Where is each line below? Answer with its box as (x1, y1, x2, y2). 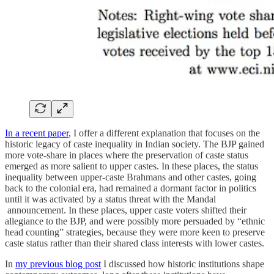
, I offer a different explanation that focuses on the (68, 128, 260, 139)
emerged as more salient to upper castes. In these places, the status (5, 161, 258, 172)
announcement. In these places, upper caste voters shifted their (5, 205, 246, 216)
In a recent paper (5, 128, 68, 139)
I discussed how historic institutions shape (101, 259, 264, 270)
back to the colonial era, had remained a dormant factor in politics (5, 183, 256, 194)
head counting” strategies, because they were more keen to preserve (5, 227, 265, 238)
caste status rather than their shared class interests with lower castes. (5, 238, 264, 249)
